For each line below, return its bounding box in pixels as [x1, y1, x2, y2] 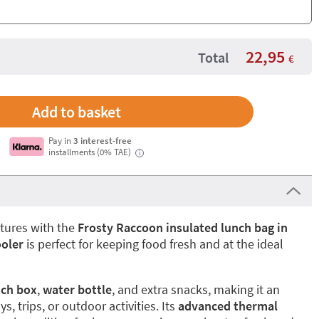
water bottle [43, 281, 112, 298]
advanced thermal [178, 298, 278, 314]
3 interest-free [73, 135, 132, 146]
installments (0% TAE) [48, 146, 134, 157]
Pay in [48, 135, 74, 146]
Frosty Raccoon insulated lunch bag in [78, 219, 288, 236]
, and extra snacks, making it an [112, 281, 280, 298]
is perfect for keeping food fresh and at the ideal [23, 236, 283, 252]
